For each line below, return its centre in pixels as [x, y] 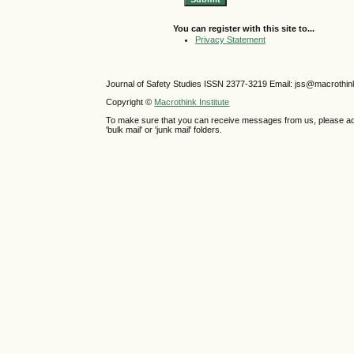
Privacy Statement [231, 40]
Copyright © [130, 102]
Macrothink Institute [192, 102]
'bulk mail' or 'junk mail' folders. [164, 130]
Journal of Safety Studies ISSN [166, 83]
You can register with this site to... [244, 28]
